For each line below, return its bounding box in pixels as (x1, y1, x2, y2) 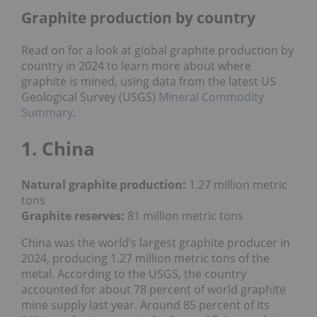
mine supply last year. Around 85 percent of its (21, 296, 270, 313)
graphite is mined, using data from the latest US (21, 73, 276, 89)
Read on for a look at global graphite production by (21, 42, 294, 58)
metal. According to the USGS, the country (21, 265, 246, 282)
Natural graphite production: (21, 176, 186, 192)
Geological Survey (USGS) (21, 88, 158, 105)
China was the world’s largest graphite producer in (21, 234, 290, 250)
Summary (21, 104, 73, 120)
